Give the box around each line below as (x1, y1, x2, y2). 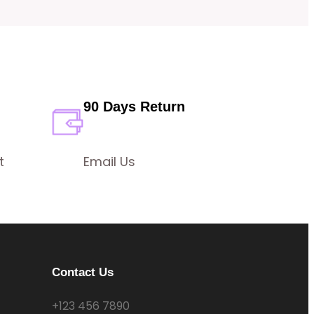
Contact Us (52, 264, 114, 279)
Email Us (83, 153, 136, 171)
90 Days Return (83, 99, 186, 115)
